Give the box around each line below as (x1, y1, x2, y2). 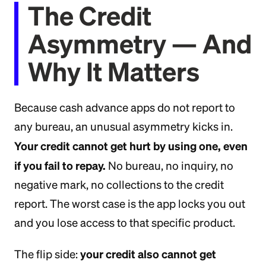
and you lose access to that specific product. (14, 216, 235, 229)
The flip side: (14, 248, 80, 261)
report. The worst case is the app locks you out (14, 197, 245, 210)
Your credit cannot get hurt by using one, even (14, 139, 248, 153)
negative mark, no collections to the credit (14, 178, 224, 191)
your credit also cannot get (80, 247, 216, 261)
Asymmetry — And (28, 28, 252, 58)
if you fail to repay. (14, 159, 106, 172)
